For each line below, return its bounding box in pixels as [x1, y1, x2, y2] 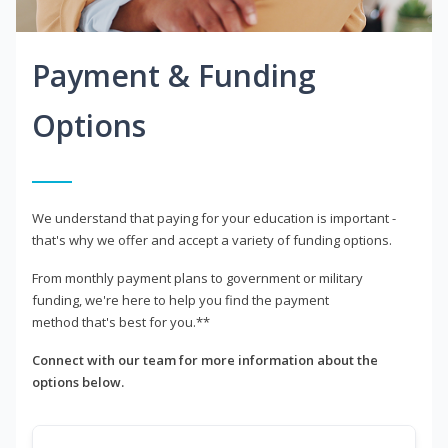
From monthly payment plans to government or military [32, 269, 363, 288]
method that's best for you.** [32, 313, 210, 332]
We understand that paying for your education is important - [32, 209, 396, 228]
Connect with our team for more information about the [32, 351, 378, 370]
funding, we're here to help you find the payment [32, 291, 329, 310]
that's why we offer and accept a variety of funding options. [32, 231, 392, 250]
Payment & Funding [32, 55, 316, 97]
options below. [32, 373, 124, 392]
